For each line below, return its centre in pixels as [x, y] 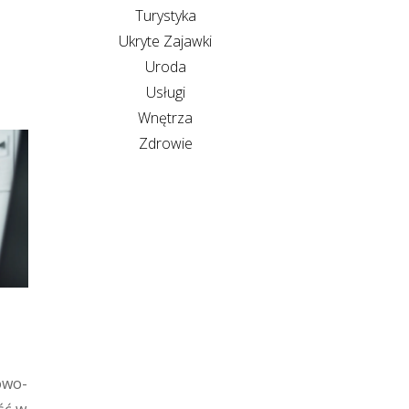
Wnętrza [165, 117]
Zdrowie [165, 143]
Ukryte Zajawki [165, 41]
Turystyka [165, 15]
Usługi [165, 92]
